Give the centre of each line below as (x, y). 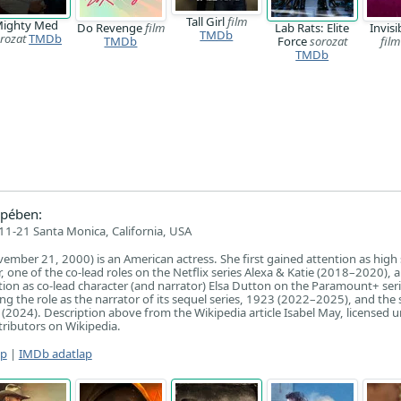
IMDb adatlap (55, 354)
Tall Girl (206, 21)
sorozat (328, 41)
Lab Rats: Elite (312, 28)
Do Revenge (111, 28)
